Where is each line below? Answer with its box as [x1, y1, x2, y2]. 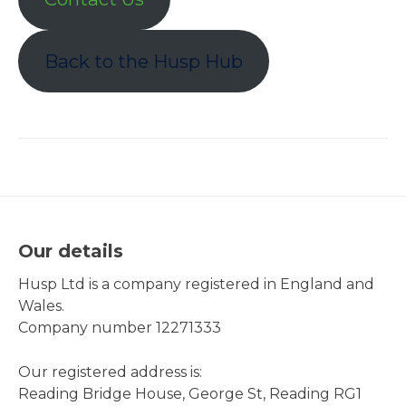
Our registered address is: [18, 363, 202, 382]
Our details [18, 240, 123, 263]
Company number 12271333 [18, 319, 221, 337]
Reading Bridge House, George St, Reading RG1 [18, 385, 362, 403]
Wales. [18, 297, 64, 315]
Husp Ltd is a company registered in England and [18, 275, 374, 294]
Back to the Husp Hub [43, 49, 243, 72]
